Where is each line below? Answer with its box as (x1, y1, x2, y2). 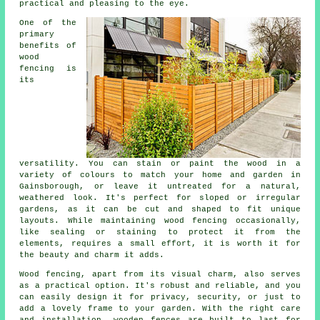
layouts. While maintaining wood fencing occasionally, (19, 216, 301, 225)
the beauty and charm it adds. (19, 250, 165, 259)
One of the (19, 18, 76, 27)
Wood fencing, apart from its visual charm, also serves (19, 269, 301, 279)
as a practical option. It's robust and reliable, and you (19, 281, 301, 290)
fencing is (19, 64, 76, 73)
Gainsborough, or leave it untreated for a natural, (19, 181, 301, 191)
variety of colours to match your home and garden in (19, 170, 301, 179)
